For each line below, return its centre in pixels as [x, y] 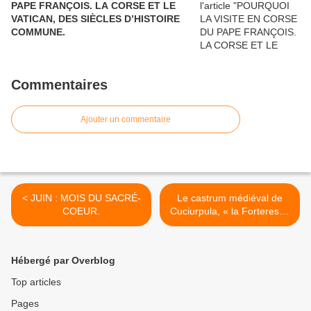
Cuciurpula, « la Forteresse [230, 211]
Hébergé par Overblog [63, 260]
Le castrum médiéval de [230, 197]
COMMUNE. [38, 32]
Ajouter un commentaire [126, 119]
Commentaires [59, 84]
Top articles [36, 281]
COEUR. [81, 211]
